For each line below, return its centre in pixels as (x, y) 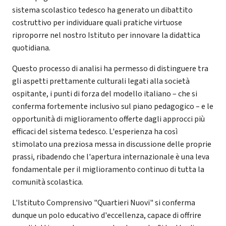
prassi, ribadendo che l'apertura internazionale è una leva (111, 157)
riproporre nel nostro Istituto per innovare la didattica (106, 35)
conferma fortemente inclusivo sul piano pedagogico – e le (113, 106)
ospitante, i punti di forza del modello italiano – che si (105, 94)
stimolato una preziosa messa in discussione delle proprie (112, 144)
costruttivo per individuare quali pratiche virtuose (97, 22)
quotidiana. (31, 48)
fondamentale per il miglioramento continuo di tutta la (108, 169)
